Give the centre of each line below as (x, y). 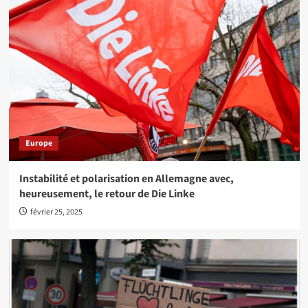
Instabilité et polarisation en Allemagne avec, (126, 179)
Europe (38, 144)
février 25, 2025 (56, 212)
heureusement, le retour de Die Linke (107, 194)
